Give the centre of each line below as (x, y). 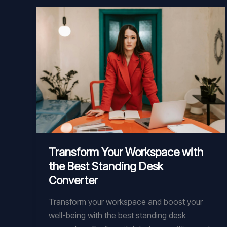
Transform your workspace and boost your (126, 202)
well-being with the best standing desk (117, 216)
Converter (73, 180)
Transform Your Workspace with (126, 152)
